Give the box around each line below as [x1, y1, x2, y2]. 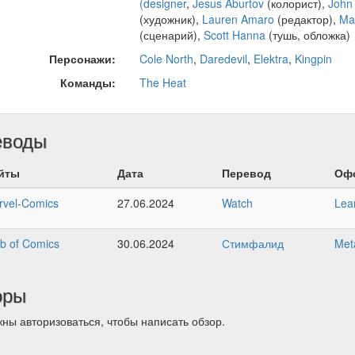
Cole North [139, 51, 193, 67]
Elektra [253, 51, 288, 67]
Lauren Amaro [201, 11, 274, 28]
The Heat [139, 74, 186, 91]
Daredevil [199, 51, 247, 67]
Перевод [221, 165, 271, 181]
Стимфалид [221, 235, 284, 252]
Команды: [59, 74, 116, 91]
